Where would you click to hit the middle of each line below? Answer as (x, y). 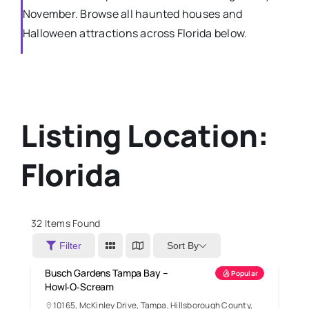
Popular (245, 273)
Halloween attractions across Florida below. (135, 33)
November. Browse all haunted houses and (132, 14)
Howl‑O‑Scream (80, 287)
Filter (70, 246)
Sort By (183, 245)
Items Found (71, 223)
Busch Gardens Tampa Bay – (107, 273)
